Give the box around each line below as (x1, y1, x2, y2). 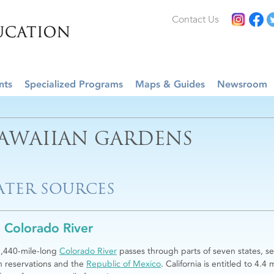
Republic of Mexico (86, 259, 161, 270)
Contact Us (172, 13, 219, 26)
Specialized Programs (24, 78, 123, 90)
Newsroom (217, 78, 267, 90)
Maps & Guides (135, 78, 205, 90)
